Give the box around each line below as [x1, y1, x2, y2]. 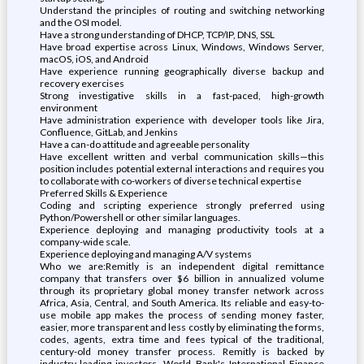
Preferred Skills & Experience [39, 187, 167, 199]
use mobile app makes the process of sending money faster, [39, 309, 325, 321]
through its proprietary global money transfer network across [39, 284, 325, 297]
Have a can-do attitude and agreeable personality [39, 138, 249, 150]
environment [39, 102, 97, 114]
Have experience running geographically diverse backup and [39, 65, 325, 77]
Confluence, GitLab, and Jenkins [39, 126, 178, 138]
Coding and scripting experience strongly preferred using [39, 199, 325, 211]
